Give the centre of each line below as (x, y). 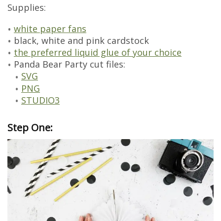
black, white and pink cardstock (81, 40)
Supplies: (27, 7)
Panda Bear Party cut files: (70, 64)
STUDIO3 (40, 100)
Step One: (30, 128)
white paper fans (50, 28)
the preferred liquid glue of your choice (98, 53)
